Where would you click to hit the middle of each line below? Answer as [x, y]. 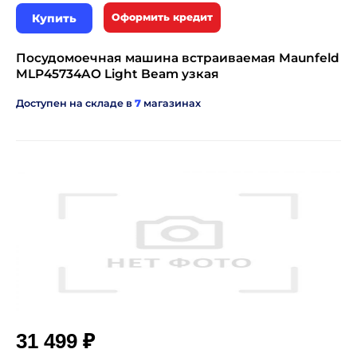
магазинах [171, 103]
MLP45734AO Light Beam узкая [118, 74]
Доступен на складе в [75, 103]
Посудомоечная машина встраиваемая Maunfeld [178, 58]
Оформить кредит [162, 17]
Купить [54, 18]
